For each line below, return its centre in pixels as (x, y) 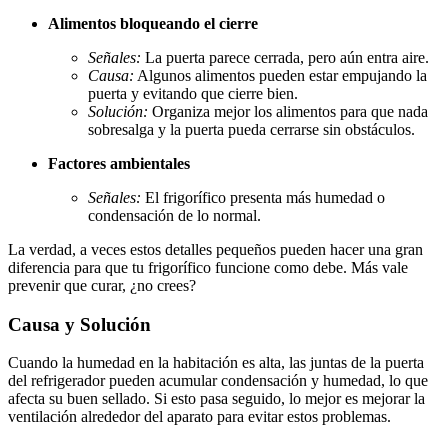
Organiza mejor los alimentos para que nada (288, 111)
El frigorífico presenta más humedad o (263, 197)
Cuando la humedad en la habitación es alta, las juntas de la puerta (216, 363)
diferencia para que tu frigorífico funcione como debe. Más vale (208, 267)
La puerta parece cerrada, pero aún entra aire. (285, 57)
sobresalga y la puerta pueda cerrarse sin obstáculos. (251, 129)
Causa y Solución (79, 324)
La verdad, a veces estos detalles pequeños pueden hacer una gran (215, 249)
